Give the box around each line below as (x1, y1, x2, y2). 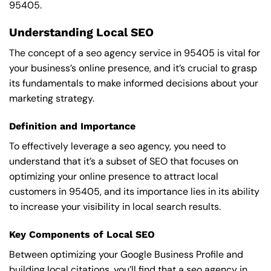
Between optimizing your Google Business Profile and (9, 247, 243, 261)
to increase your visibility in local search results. (9, 200, 221, 214)
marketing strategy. (9, 92, 94, 105)
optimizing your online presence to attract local (9, 170, 218, 183)
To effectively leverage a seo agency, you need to (9, 140, 226, 153)
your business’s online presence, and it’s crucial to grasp (9, 62, 257, 75)
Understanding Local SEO (9, 25, 154, 39)
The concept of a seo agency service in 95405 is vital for (9, 47, 260, 60)
